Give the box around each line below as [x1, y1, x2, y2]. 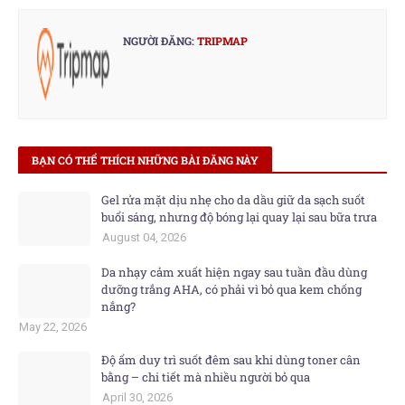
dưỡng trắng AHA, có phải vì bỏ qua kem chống [101, 281, 362, 297]
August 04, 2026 [102, 231, 186, 244]
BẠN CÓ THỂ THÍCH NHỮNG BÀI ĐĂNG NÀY [32, 153, 259, 167]
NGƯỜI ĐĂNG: [123, 33, 194, 48]
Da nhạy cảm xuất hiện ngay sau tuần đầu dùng [101, 264, 367, 280]
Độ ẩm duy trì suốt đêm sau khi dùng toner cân [101, 352, 361, 368]
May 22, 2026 [19, 320, 87, 334]
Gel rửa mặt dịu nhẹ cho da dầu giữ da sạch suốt [101, 192, 365, 208]
